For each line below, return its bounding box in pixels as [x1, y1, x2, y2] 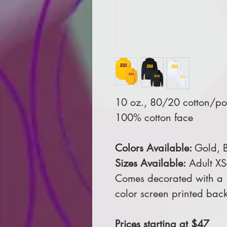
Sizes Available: [115, 157, 186, 170]
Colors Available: [115, 141, 195, 155]
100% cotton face [115, 111, 193, 124]
